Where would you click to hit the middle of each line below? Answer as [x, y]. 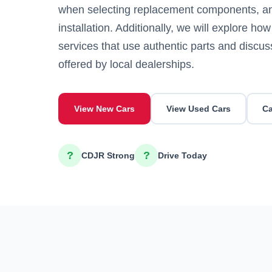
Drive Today [182, 155]
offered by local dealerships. [126, 64]
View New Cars [104, 109]
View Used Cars [199, 109]
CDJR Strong [108, 155]
